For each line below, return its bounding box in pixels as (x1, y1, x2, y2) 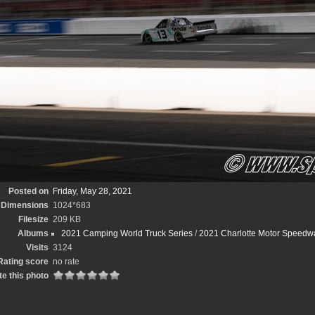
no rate (52, 257, 79, 266)
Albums (17, 229, 49, 238)
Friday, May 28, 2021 (52, 186, 132, 196)
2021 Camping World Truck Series (60, 229, 193, 238)
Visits (25, 243, 49, 252)
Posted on (8, 186, 49, 196)
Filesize (18, 214, 49, 224)
